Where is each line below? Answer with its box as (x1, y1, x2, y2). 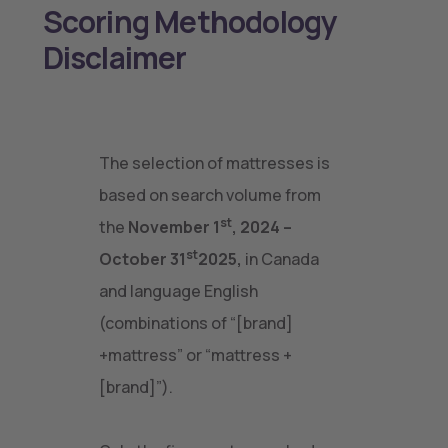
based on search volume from (99, 184, 321, 206)
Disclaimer (42, 37, 187, 78)
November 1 (128, 216, 220, 238)
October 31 (99, 248, 186, 270)
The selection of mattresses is (99, 152, 330, 174)
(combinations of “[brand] (99, 312, 293, 334)
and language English (99, 280, 258, 302)
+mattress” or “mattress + (99, 344, 292, 366)
